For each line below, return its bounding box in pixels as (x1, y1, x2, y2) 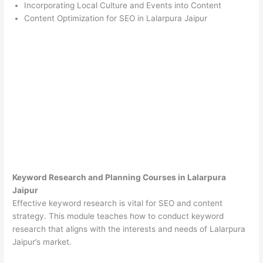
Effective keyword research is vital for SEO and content (12, 198, 223, 208)
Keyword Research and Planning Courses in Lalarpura (12, 173, 227, 183)
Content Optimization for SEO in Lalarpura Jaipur (24, 14, 208, 23)
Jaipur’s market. (12, 237, 72, 247)
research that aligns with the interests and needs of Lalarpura (12, 224, 246, 234)
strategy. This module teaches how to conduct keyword (12, 211, 224, 221)
